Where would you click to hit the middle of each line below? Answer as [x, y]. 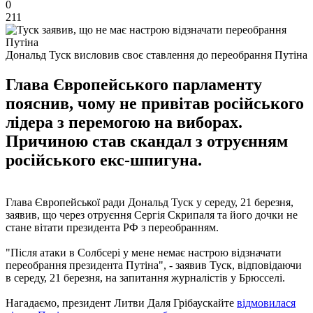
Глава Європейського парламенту [134, 84]
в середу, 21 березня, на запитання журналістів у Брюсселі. [145, 277]
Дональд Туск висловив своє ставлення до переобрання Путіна [156, 54]
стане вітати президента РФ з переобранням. [112, 227]
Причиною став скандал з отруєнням [147, 141]
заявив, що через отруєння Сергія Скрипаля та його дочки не [152, 214]
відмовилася [266, 303]
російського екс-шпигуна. [104, 160]
